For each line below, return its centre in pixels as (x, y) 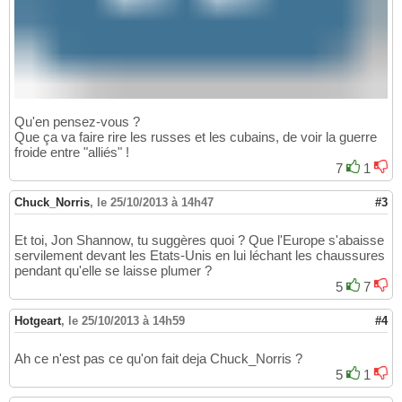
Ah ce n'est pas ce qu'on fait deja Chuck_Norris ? (158, 359)
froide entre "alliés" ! (72, 153)
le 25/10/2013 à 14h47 (155, 203)
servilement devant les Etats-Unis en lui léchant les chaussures (200, 256)
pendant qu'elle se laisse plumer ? (113, 271)
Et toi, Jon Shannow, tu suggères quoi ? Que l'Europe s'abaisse (199, 240)
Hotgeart (38, 321)
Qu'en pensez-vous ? (77, 122)
